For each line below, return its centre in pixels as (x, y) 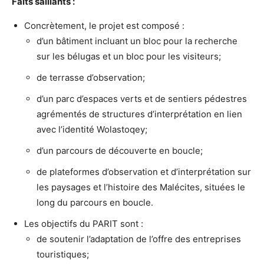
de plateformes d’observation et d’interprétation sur (144, 171)
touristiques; (63, 254)
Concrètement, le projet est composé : (104, 25)
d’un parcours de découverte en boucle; (120, 150)
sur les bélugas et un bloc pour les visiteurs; (129, 56)
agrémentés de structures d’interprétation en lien (139, 114)
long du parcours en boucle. (95, 202)
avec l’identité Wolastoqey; (92, 129)
